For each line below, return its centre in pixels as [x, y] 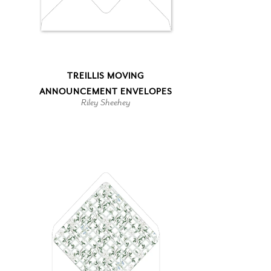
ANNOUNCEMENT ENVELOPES [106, 91]
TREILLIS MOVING [106, 76]
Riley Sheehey [106, 102]
